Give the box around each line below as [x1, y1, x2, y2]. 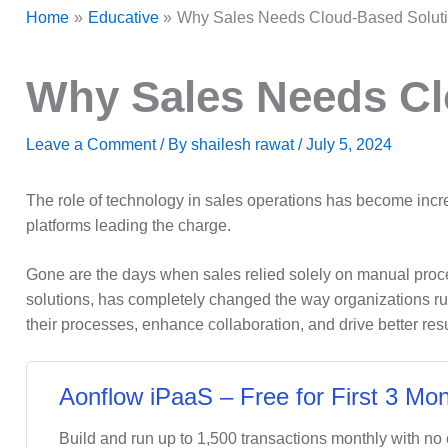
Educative [87, 9, 159, 27]
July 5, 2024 [306, 136, 392, 154]
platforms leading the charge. [26, 217, 231, 235]
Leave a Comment [26, 136, 156, 154]
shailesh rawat [191, 136, 298, 154]
